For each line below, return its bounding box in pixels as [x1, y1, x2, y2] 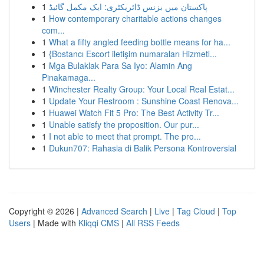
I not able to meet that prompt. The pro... [49, 130, 201, 142]
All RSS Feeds [126, 217, 180, 229]
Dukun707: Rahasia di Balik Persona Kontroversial [49, 142, 236, 154]
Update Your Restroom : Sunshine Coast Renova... [49, 95, 239, 107]
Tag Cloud [177, 205, 215, 217]
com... [42, 24, 65, 36]
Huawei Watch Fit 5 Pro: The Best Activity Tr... [49, 107, 219, 118]
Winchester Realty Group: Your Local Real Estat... [49, 83, 235, 95]
